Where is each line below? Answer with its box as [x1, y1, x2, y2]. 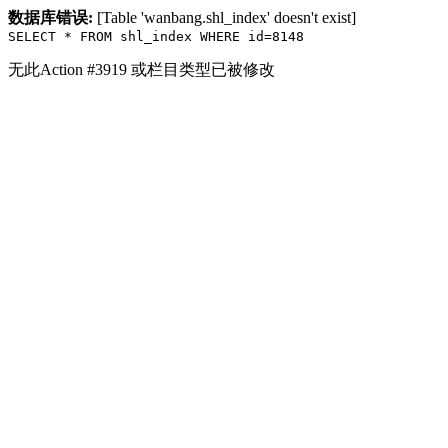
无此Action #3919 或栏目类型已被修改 [8, 61, 275, 78]
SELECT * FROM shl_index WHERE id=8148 [8, 29, 304, 44]
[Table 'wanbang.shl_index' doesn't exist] [93, 9, 356, 26]
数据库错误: [8, 9, 93, 26]
